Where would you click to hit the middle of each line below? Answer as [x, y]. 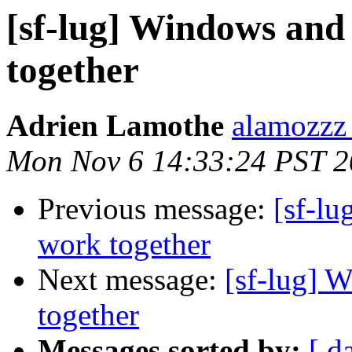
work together [124, 244]
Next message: [131, 280]
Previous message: [156, 209]
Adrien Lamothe [115, 126]
